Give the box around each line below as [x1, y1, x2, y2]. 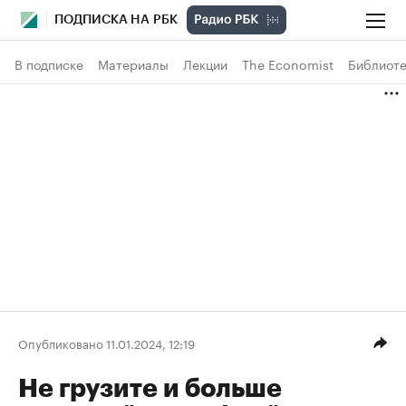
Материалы [98, 53, 169, 73]
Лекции [183, 53, 227, 73]
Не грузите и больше [18, 376, 282, 401]
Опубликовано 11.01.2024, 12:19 [18, 333, 195, 352]
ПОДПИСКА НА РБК [54, 14, 178, 26]
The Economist [242, 53, 333, 73]
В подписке [14, 53, 83, 73]
